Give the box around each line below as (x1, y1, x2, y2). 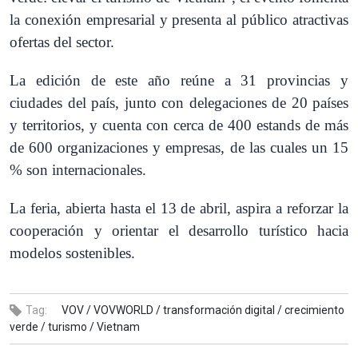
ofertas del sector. (10, 34, 114, 51)
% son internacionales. (10, 161, 146, 179)
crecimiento (284, 304, 344, 317)
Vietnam (97, 320, 140, 334)
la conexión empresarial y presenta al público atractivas (10, 11, 348, 29)
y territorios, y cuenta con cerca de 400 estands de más (10, 117, 348, 134)
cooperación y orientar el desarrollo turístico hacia (10, 222, 348, 240)
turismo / (48, 320, 94, 334)
